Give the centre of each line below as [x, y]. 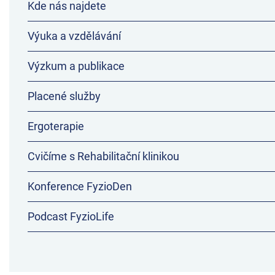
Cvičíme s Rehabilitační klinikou [103, 156]
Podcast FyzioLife [71, 216]
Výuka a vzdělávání [74, 36]
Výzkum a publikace [76, 66]
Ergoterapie [56, 126]
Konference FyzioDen [80, 186]
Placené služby [64, 96]
